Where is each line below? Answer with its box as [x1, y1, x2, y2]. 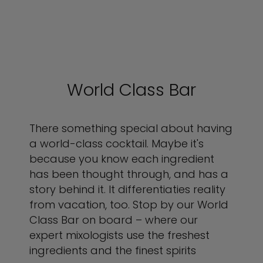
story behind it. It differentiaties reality [29, 182, 225, 197]
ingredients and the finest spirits [29, 243, 196, 258]
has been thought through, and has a [29, 167, 228, 181]
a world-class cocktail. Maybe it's [29, 136, 204, 151]
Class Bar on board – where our [29, 213, 198, 227]
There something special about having [29, 121, 232, 136]
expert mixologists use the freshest [29, 228, 210, 242]
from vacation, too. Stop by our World [29, 197, 228, 212]
